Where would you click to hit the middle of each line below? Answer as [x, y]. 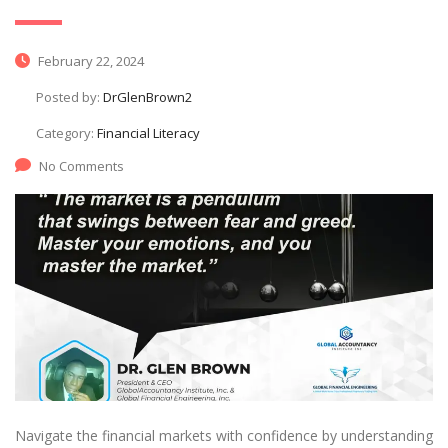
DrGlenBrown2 [147, 96]
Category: [66, 132]
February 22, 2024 [89, 60]
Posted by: [69, 96]
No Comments [81, 165]
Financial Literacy [148, 132]
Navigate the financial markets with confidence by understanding [224, 435]
